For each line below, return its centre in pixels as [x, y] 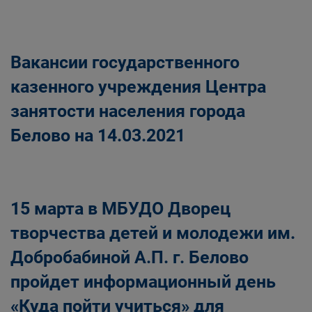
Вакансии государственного [125, 62]
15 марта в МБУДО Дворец [120, 209]
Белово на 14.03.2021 [98, 135]
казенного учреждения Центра [138, 87]
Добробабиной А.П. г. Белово [130, 257]
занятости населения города [128, 111]
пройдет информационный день [143, 282]
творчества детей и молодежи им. [153, 233]
